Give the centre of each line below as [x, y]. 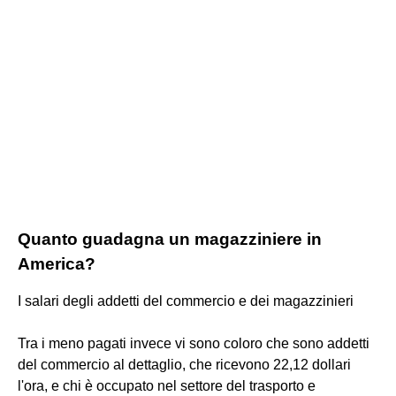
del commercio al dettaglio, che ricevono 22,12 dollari [184, 364]
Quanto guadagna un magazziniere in [170, 239]
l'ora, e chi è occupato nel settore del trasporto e [167, 385]
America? [57, 263]
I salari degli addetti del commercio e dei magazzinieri [186, 301]
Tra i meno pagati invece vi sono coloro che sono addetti [194, 343]
